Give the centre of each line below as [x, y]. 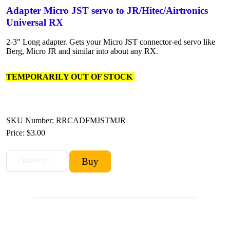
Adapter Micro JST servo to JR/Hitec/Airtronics [107, 10]
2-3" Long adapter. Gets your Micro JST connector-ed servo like [111, 42]
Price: [16, 132]
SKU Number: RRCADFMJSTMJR [66, 120]
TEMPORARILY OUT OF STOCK [70, 76]
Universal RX [35, 22]
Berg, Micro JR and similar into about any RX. [82, 51]
